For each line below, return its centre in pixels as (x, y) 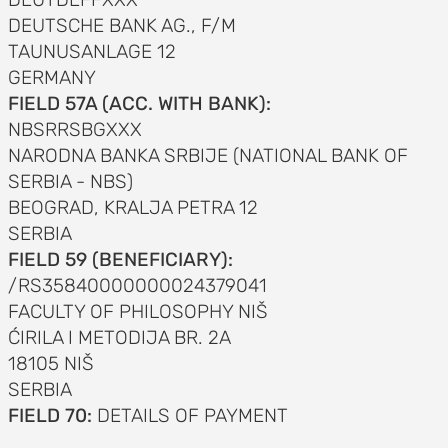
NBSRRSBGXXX (74, 129)
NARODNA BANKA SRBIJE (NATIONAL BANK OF (207, 155)
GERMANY (51, 77)
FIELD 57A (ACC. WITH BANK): (139, 103)
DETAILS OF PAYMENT (189, 415)
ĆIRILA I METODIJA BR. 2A (119, 337)
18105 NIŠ (50, 363)
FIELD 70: (49, 415)
